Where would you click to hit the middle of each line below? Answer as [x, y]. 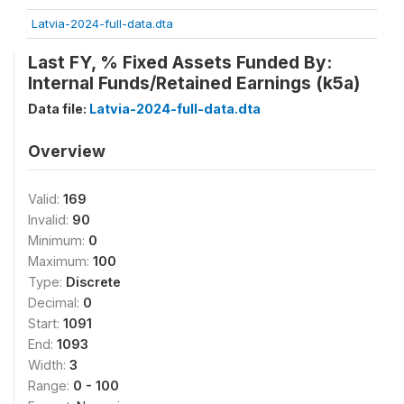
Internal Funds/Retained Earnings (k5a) [194, 83]
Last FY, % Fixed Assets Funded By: [180, 62]
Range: [50, 386]
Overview [67, 151]
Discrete [93, 282]
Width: [49, 365]
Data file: [59, 109]
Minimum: [58, 240]
